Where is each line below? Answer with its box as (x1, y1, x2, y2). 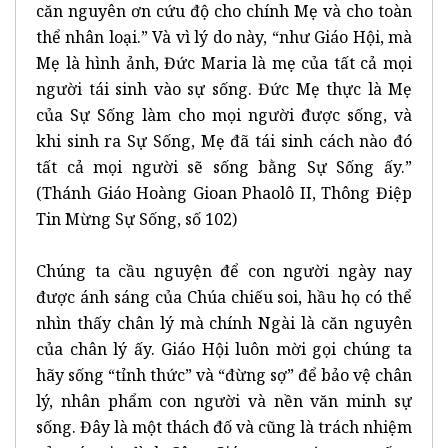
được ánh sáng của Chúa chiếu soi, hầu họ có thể (36, 285, 412, 308)
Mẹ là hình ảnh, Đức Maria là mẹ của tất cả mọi (36, 51, 412, 74)
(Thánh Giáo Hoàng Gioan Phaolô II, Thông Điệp (36, 181, 412, 204)
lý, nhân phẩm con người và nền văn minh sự (36, 389, 412, 412)
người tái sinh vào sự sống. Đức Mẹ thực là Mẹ (36, 77, 412, 100)
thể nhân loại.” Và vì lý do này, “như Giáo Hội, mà (36, 25, 412, 48)
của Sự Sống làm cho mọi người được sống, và (36, 103, 412, 126)
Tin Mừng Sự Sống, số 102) (36, 207, 237, 230)
